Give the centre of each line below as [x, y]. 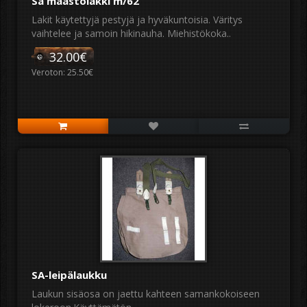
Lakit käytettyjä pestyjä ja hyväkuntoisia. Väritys [137, 20]
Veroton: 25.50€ [62, 72]
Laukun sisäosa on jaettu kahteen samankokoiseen [146, 294]
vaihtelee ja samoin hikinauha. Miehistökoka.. [131, 33]
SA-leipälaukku [69, 275]
